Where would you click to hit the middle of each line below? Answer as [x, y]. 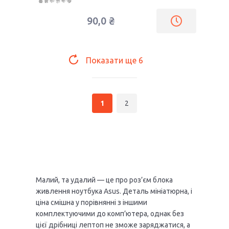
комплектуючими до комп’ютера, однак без [110, 214]
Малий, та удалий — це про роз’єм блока [104, 180]
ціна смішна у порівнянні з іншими [91, 203]
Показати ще [112, 60]
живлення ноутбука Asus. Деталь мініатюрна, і [114, 191]
